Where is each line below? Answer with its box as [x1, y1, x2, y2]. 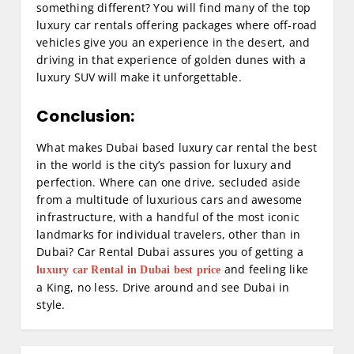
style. [36, 297, 66, 313]
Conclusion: [36, 105, 135, 128]
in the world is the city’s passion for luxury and [36, 157, 292, 173]
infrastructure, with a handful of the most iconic [36, 209, 300, 225]
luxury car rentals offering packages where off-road [36, 17, 318, 33]
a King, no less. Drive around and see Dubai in [36, 280, 290, 296]
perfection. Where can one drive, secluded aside [36, 175, 301, 190]
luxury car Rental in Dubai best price [36, 264, 221, 277]
